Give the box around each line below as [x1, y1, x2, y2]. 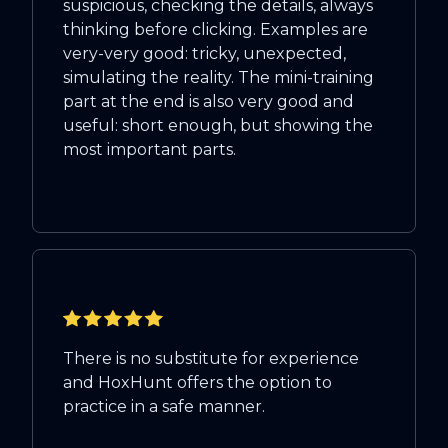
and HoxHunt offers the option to [63, 373, 332, 393]
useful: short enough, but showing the [63, 116, 373, 136]
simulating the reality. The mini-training [63, 68, 374, 88]
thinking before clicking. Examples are [63, 20, 368, 40]
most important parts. [63, 140, 236, 160]
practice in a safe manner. [63, 397, 265, 417]
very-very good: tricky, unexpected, [63, 44, 346, 64]
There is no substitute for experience [63, 349, 359, 369]
